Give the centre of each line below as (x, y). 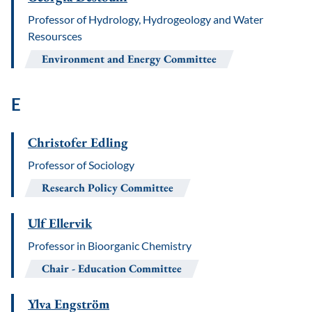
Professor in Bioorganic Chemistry (110, 245)
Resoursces (55, 36)
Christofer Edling (78, 142)
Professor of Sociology (81, 165)
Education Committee (130, 268)
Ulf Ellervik (60, 223)
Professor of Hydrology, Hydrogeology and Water (146, 19)
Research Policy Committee (108, 188)
